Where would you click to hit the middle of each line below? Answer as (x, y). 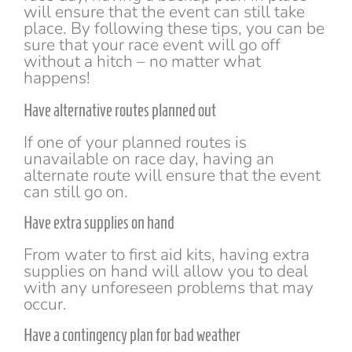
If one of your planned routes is (135, 143)
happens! (57, 78)
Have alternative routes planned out (120, 110)
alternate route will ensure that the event (172, 176)
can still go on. (76, 192)
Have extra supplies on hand (99, 223)
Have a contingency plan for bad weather (132, 334)
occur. (45, 304)
